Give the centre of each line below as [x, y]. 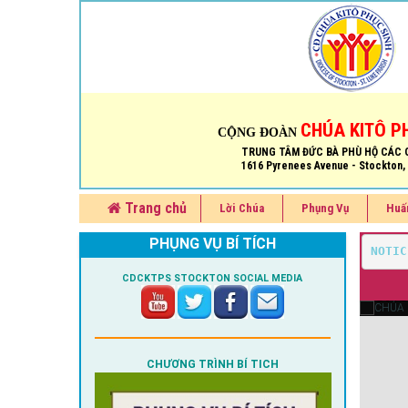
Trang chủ [154, 209]
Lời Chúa [242, 209]
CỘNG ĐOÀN [259, 132]
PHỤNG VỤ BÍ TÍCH [212, 244]
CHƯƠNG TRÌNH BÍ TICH [212, 365]
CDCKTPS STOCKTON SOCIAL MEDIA [213, 279]
